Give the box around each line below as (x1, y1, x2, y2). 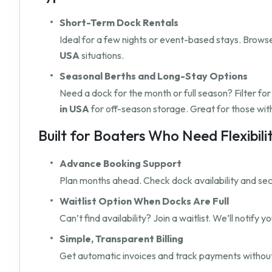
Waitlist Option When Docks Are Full (59, 195, 229, 208)
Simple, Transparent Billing (59, 233, 183, 245)
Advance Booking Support (59, 157, 182, 170)
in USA (59, 103, 89, 115)
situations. (80, 49, 124, 62)
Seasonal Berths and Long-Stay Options (59, 70, 248, 83)
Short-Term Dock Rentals (59, 16, 178, 29)
